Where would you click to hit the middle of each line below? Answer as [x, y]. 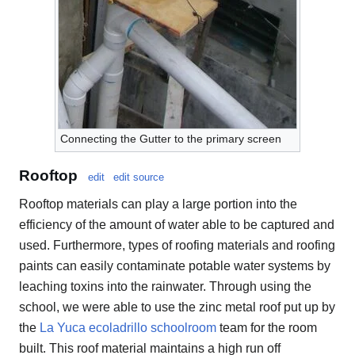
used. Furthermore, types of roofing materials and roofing [177, 245]
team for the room [267, 327]
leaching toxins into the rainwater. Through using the [165, 286]
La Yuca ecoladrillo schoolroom [128, 327]
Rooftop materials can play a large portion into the [158, 204]
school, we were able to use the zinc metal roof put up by [177, 307]
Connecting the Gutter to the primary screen [171, 139]
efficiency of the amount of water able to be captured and [177, 224]
